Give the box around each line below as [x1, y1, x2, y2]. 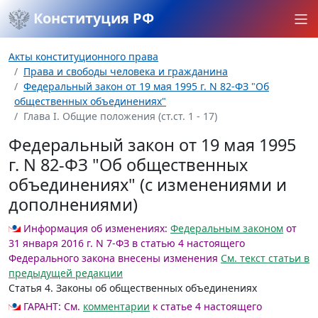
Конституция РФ [30, 9, 154, 28]
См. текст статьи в [221, 251, 309, 265]
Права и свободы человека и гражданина [23, 65, 228, 78]
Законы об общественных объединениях [53, 281, 257, 295]
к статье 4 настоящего [150, 300, 262, 313]
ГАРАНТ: [23, 300, 61, 313]
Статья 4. [9, 281, 53, 295]
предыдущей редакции [9, 266, 123, 280]
